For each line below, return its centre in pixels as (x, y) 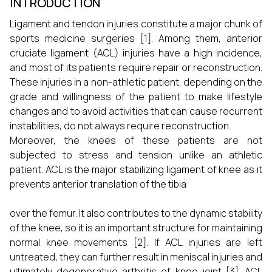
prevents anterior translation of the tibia (98, 184)
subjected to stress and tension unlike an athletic (136, 155)
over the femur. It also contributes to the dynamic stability (136, 213)
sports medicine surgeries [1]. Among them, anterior (136, 38)
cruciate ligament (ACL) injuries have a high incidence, (136, 53)
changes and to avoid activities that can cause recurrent (136, 111)
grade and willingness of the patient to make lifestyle (136, 97)
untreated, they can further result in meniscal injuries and (136, 257)
